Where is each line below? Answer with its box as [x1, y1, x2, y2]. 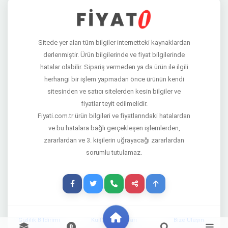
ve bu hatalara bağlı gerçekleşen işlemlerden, [48, 124, 180, 132]
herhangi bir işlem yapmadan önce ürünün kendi [44, 75, 184, 83]
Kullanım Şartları [91, 217, 137, 223]
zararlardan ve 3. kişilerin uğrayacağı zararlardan [44, 136, 184, 144]
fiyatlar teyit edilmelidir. [80, 100, 148, 107]
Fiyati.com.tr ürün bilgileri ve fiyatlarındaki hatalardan [38, 112, 190, 120]
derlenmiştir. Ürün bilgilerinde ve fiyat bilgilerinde [43, 51, 185, 59]
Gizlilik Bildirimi [18, 217, 60, 223]
